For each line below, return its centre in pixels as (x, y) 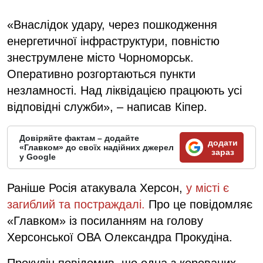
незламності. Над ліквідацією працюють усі (124, 90)
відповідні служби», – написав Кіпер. (107, 107)
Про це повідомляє (199, 204)
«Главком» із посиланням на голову (105, 220)
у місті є (208, 188)
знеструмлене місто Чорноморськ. (100, 57)
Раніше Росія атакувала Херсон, (97, 188)
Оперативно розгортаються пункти (101, 74)
